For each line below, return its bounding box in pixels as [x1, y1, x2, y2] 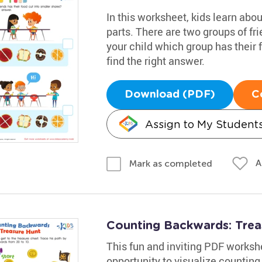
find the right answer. [106, 54, 205, 68]
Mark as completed [129, 157, 212, 169]
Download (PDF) [124, 89, 215, 100]
